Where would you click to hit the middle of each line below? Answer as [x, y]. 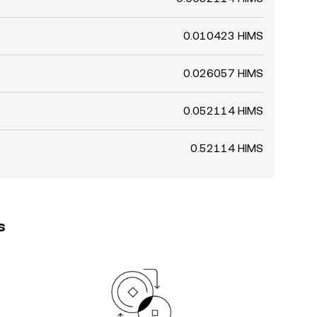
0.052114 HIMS [223, 111]
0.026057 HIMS [223, 73]
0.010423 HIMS [223, 36]
